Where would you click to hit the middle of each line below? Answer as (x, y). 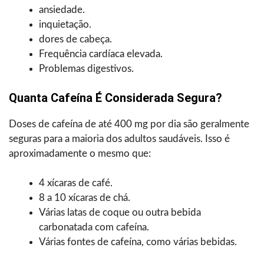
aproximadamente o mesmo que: (80, 154)
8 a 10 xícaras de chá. (85, 198)
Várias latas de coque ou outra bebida (120, 213)
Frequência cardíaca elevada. (101, 54)
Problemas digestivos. (86, 68)
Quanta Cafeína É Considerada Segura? (115, 98)
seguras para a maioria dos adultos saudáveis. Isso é (119, 139)
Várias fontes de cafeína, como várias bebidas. (138, 242)
